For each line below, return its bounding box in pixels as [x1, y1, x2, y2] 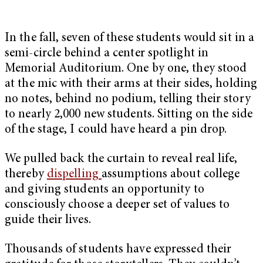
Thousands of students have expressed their [5, 243, 232, 256]
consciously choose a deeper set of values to [5, 199, 230, 212]
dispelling [46, 168, 102, 181]
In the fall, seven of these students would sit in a [5, 32, 255, 45]
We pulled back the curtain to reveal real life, [5, 153, 237, 166]
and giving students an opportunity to [5, 184, 204, 197]
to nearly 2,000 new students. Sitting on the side [5, 109, 252, 122]
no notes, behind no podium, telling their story [5, 93, 251, 106]
